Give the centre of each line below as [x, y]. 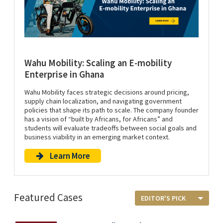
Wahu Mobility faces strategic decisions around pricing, [107, 92]
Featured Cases [48, 198]
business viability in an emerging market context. [97, 137]
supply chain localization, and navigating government [103, 101]
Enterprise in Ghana [64, 74]
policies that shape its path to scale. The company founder [111, 110]
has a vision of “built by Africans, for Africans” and [99, 119]
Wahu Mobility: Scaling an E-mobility [98, 63]
